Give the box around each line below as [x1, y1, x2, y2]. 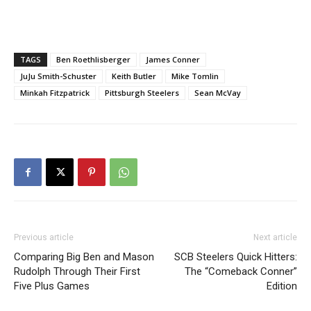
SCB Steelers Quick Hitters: [174, 251, 297, 263]
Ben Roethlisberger [56, 54, 131, 65]
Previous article [14, 233, 74, 242]
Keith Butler [112, 71, 156, 81]
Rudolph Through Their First [14, 265, 140, 278]
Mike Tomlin [171, 71, 219, 81]
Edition [267, 280, 297, 292]
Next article [253, 233, 297, 242]
